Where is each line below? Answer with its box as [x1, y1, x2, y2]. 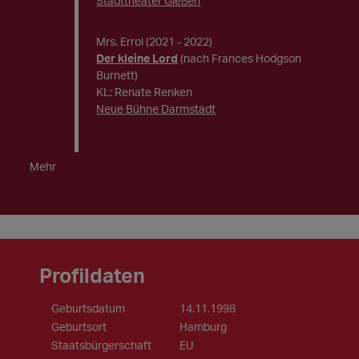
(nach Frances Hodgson [180, 51, 302, 65]
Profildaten [39, 263, 146, 288]
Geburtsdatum [51, 301, 126, 315]
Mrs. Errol [96, 34, 144, 48]
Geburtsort [51, 320, 107, 333]
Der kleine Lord [96, 51, 179, 65]
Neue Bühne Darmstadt [96, 102, 216, 115]
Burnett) [96, 68, 139, 82]
